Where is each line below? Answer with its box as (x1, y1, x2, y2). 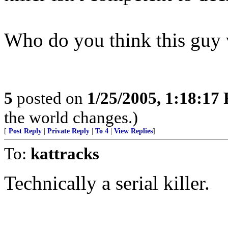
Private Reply (47, 127, 90, 135)
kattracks (31, 144, 99, 163)
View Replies (114, 127, 153, 135)
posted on (13, 89, 87, 107)
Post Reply (9, 127, 42, 135)
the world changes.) (4, 108, 138, 127)
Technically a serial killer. (4, 172, 210, 194)
